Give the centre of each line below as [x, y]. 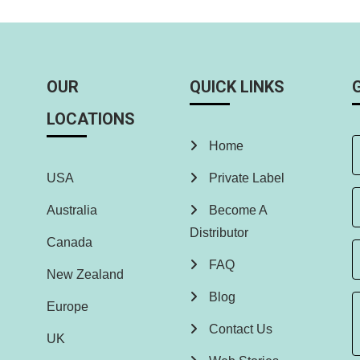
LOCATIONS [91, 119]
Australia [72, 211]
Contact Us [239, 329]
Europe [67, 307]
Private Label [245, 178]
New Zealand [85, 275]
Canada [70, 243]
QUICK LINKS [237, 87]
